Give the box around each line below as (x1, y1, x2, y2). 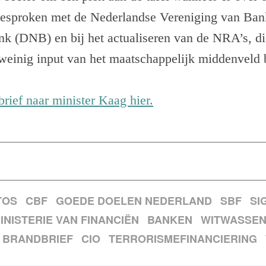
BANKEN (147, 212, 192, 228)
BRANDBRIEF (2, 231, 73, 247)
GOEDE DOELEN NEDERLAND (56, 193, 212, 209)
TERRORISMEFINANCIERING (109, 231, 257, 247)
